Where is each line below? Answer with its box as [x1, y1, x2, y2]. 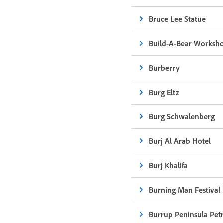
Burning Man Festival [149, 185, 221, 195]
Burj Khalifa [149, 160, 188, 170]
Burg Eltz [149, 87, 180, 97]
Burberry [149, 63, 180, 73]
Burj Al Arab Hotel [149, 136, 211, 146]
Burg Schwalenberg [149, 111, 215, 121]
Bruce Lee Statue [149, 14, 206, 24]
